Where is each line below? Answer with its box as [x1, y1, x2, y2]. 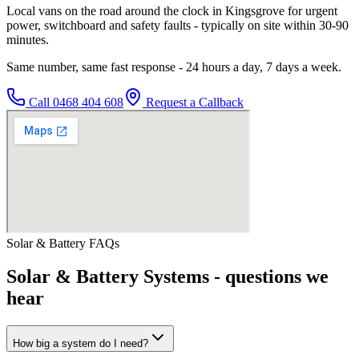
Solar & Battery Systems [6, 266, 209, 288]
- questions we [209, 266, 329, 288]
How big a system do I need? [13, 337, 148, 350]
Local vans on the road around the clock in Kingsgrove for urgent [6, 3, 337, 18]
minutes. [6, 32, 49, 46]
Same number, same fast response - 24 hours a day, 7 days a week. [6, 59, 341, 74]
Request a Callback [143, 95, 244, 109]
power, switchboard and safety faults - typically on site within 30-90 [6, 18, 349, 32]
